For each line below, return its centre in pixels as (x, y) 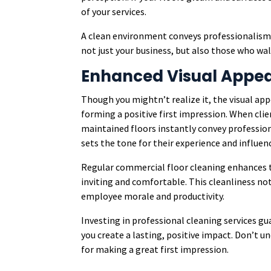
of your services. (114, 11)
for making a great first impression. (155, 249)
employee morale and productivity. (153, 196)
